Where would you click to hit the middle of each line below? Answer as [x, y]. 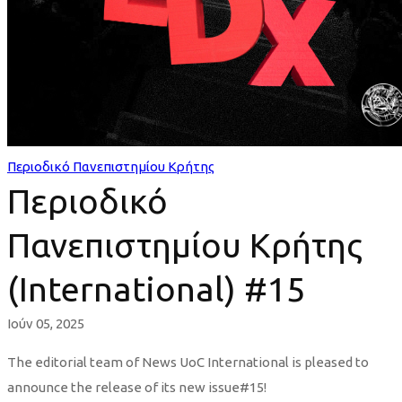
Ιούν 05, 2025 [46, 324]
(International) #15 [156, 289]
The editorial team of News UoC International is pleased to [188, 363]
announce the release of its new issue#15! [137, 388]
